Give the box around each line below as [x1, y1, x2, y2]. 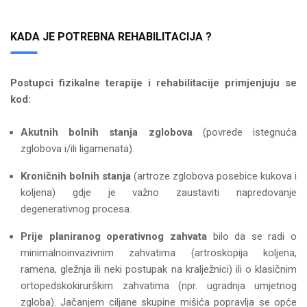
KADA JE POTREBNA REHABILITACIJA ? [10, 30, 212, 43]
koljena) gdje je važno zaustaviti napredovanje [21, 186, 297, 199]
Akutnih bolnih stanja [21, 126, 138, 138]
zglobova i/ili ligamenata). [21, 143, 134, 155]
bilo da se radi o [206, 230, 297, 243]
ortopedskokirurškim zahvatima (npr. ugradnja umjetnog [21, 280, 297, 292]
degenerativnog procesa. [21, 203, 132, 215]
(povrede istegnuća [202, 126, 297, 138]
